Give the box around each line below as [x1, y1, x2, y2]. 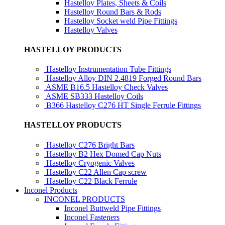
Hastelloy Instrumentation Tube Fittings [46, 65, 171, 74]
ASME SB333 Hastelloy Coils [46, 92, 143, 101]
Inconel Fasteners [64, 212, 120, 221]
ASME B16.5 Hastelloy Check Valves [46, 83, 168, 92]
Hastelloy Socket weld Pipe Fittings [64, 16, 177, 25]
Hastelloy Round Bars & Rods [64, 7, 161, 16]
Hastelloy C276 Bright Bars [46, 140, 135, 149]
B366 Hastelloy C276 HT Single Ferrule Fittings [46, 101, 201, 110]
